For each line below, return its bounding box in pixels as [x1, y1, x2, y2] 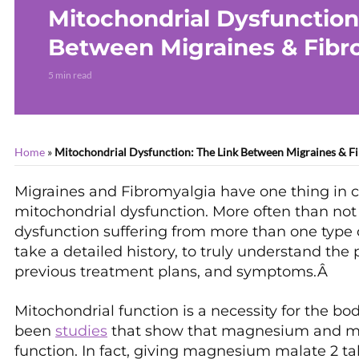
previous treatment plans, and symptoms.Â [14, 263, 332, 280]
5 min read [48, 69, 92, 81]
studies [55, 322, 107, 340]
